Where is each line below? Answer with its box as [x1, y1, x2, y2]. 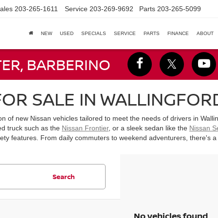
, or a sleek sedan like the [109, 124, 189, 132]
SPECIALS [81, 31, 106, 36]
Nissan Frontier [62, 124, 109, 132]
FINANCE [167, 31, 189, 36]
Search [53, 172, 75, 182]
